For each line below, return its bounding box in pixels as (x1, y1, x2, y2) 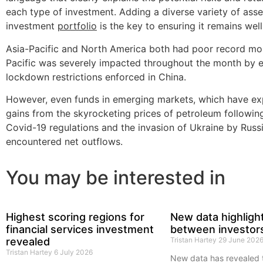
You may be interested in (6, 166, 225, 190)
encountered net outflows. (6, 135, 123, 147)
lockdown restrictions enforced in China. (6, 70, 186, 83)
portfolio (58, 20, 97, 32)
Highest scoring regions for (6, 211, 144, 224)
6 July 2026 (54, 248, 93, 257)
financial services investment (6, 223, 154, 236)
